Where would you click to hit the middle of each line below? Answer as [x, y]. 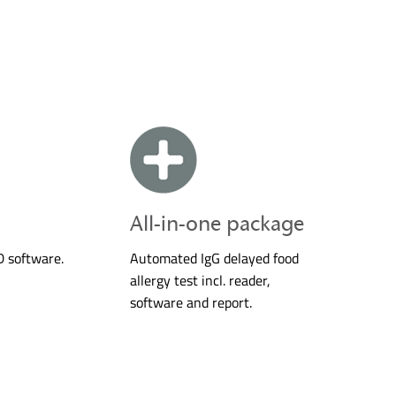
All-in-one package [217, 223]
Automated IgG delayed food [214, 258]
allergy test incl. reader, [200, 280]
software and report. [190, 302]
